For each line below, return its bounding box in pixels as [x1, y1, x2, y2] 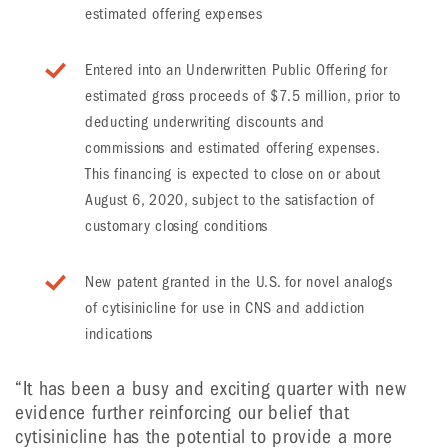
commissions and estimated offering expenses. [85, 139, 381, 157]
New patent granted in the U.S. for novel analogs [85, 273, 393, 291]
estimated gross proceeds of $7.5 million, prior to [85, 87, 402, 105]
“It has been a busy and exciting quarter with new [15, 377, 407, 400]
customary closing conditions [85, 217, 268, 235]
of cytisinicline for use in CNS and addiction [85, 299, 365, 317]
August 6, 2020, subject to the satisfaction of [85, 191, 375, 209]
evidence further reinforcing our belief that [15, 401, 350, 424]
